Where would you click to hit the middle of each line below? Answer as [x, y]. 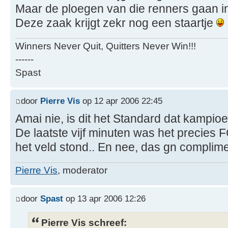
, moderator [82, 170]
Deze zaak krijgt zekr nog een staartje [116, 23]
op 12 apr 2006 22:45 [121, 101]
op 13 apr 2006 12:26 [104, 198]
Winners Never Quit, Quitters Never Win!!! [106, 46]
